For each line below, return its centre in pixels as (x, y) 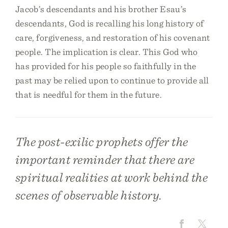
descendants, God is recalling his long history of (110, 23)
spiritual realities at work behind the (112, 177)
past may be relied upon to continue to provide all (112, 80)
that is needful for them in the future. (89, 94)
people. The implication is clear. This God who (107, 52)
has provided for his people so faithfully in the (106, 66)
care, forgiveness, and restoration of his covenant (113, 37)
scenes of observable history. (89, 195)
